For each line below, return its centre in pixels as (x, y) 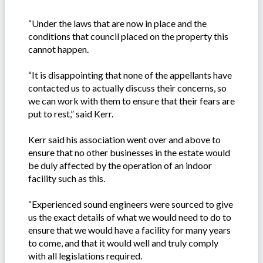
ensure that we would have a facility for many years (129, 230)
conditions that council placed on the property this (128, 36)
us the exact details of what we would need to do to (130, 217)
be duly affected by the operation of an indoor (120, 165)
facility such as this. (67, 178)
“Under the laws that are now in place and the (117, 23)
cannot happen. (58, 49)
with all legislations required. (85, 255)
